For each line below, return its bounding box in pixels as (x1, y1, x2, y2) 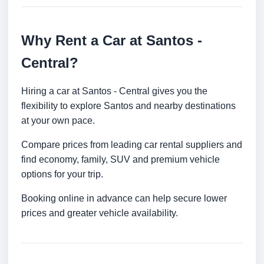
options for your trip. (21, 169, 103, 180)
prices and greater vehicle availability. (21, 208, 178, 219)
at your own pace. (21, 115, 95, 126)
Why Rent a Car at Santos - (21, 32, 202, 49)
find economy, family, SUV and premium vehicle (21, 154, 220, 165)
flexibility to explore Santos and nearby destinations (21, 101, 236, 111)
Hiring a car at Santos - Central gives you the (21, 86, 207, 97)
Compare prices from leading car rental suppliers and (21, 140, 242, 150)
